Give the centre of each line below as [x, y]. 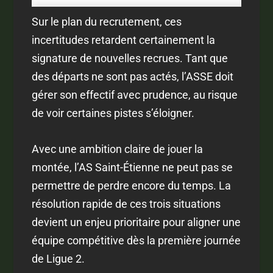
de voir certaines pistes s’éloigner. [113, 113]
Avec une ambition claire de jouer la [118, 149]
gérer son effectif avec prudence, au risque [135, 95]
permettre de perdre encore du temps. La [132, 186]
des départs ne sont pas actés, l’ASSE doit [133, 77]
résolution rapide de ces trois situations [126, 204]
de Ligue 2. [58, 259]
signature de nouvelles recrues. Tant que [130, 58]
